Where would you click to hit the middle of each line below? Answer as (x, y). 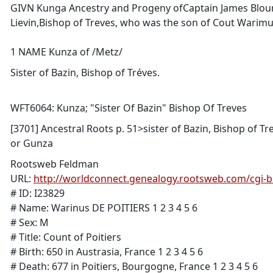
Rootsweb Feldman (55, 164)
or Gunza (32, 143)
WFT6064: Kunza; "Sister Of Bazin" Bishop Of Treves (129, 108)
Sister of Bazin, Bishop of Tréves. (85, 73)
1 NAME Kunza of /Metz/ (66, 52)
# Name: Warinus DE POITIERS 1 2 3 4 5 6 (104, 208)
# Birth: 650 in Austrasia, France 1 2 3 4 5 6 (107, 252)
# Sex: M (30, 222)
